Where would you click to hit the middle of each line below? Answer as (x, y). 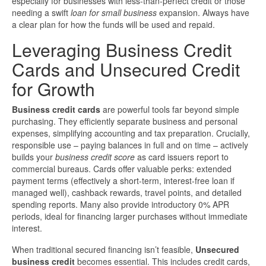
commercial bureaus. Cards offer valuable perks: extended (122, 169)
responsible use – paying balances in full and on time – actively (130, 145)
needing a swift (41, 13)
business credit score (95, 157)
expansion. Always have (203, 13)
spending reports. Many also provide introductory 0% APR (121, 205)
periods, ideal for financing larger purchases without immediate (130, 216)
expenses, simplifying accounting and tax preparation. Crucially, (131, 133)
